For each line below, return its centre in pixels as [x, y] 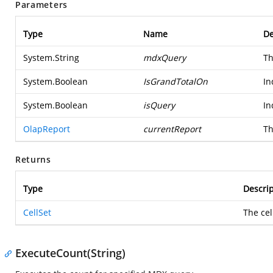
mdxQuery [165, 58]
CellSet [37, 212]
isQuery [159, 105]
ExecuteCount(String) [70, 253]
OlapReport [47, 129]
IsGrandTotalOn [175, 81]
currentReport [172, 129]
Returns [33, 159]
